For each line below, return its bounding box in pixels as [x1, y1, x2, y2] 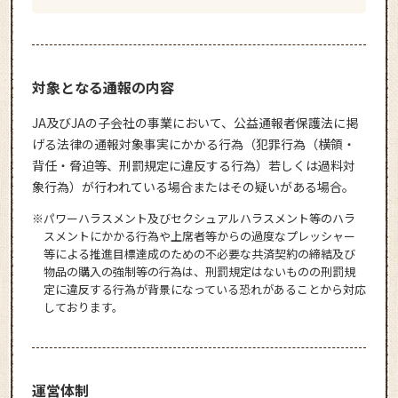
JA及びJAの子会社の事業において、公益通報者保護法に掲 [31, 113, 358, 131]
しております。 [43, 298, 123, 315]
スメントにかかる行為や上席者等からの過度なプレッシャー [43, 227, 355, 244]
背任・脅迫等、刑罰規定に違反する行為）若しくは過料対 [31, 155, 355, 174]
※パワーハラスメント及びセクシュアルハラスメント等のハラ [31, 209, 355, 227]
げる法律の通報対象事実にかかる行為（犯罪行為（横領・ [31, 134, 355, 153]
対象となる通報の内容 [31, 76, 174, 98]
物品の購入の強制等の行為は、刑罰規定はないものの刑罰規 [43, 262, 355, 280]
